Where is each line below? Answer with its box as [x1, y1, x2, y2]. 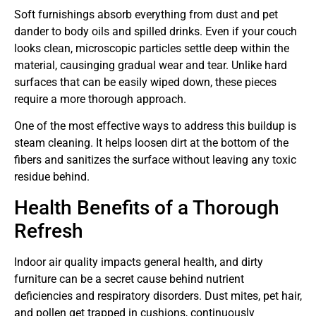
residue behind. [14, 170, 90, 184]
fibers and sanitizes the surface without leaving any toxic [14, 153, 296, 167]
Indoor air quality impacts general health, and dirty [14, 255, 263, 269]
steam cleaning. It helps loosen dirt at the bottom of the [14, 136, 288, 150]
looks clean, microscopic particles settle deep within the [14, 41, 289, 55]
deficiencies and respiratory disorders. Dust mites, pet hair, [14, 288, 302, 303]
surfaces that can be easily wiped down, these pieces [14, 75, 276, 89]
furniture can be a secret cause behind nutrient [14, 272, 244, 286]
